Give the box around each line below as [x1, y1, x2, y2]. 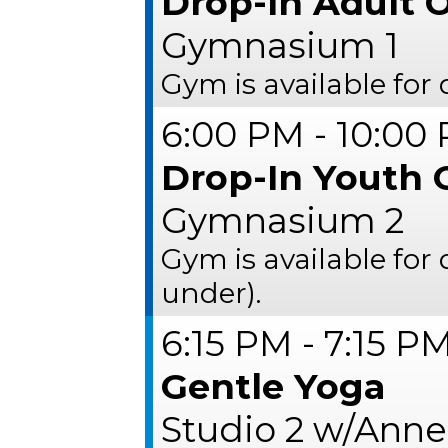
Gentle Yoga [161, 365, 386, 408]
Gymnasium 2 [161, 199, 405, 242]
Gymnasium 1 [161, 24, 400, 67]
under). [161, 276, 262, 310]
